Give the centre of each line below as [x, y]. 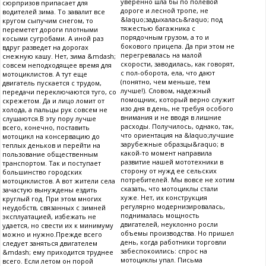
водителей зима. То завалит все [54, 12]
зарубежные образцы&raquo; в [172, 144]
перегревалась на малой [161, 55]
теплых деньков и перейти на [51, 145]
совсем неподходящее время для [57, 65]
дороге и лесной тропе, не [164, 10]
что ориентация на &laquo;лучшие [177, 135]
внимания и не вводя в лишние [171, 117]
